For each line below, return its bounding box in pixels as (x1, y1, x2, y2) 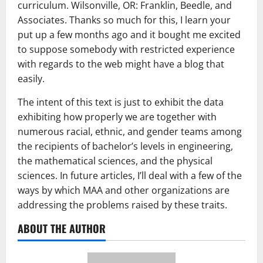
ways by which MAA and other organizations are (18, 183, 230, 197)
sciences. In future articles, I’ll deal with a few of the (18, 168, 242, 182)
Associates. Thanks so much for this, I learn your (18, 13, 231, 26)
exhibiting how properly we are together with (18, 110, 217, 123)
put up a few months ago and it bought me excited (18, 28, 241, 41)
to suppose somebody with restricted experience (18, 42, 235, 56)
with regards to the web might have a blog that (18, 57, 224, 70)
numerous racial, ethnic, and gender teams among (18, 124, 242, 138)
